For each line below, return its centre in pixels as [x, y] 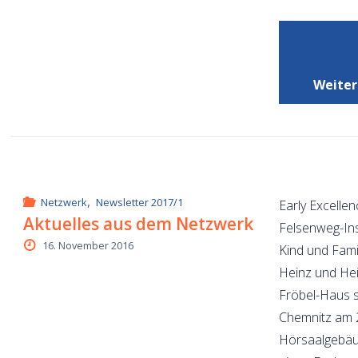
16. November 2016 [88, 245]
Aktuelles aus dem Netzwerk [139, 223]
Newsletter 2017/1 [139, 203]
